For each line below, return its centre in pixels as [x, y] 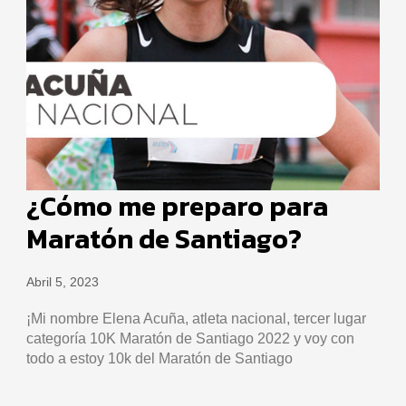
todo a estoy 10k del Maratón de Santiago [159, 358]
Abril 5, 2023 [62, 281]
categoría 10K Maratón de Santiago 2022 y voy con [190, 338]
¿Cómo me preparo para [177, 206]
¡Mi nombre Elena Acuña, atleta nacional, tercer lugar [196, 318]
